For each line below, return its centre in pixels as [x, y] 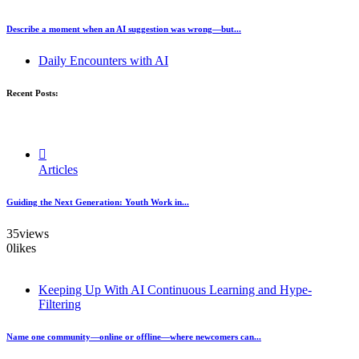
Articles [58, 170]
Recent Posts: [32, 93]
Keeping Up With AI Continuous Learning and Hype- [175, 290]
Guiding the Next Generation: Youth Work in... [98, 202]
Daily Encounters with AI [103, 61]
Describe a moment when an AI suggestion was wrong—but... [124, 29]
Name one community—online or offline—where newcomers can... [134, 336]
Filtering [60, 304]
